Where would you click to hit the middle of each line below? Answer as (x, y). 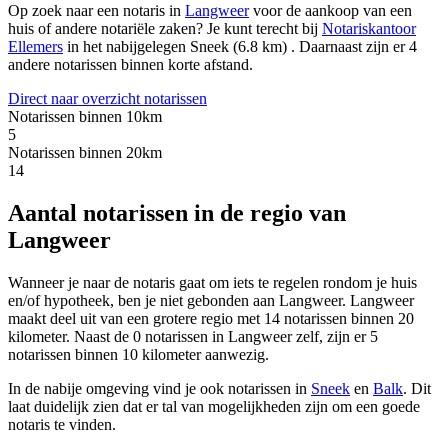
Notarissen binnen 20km (85, 153)
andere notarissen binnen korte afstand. (130, 65)
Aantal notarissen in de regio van (177, 213)
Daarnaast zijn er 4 (358, 47)
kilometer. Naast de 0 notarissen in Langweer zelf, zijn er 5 (193, 337)
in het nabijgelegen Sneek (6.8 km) (177, 47)
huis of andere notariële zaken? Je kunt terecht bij (165, 29)
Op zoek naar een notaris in (96, 11)
